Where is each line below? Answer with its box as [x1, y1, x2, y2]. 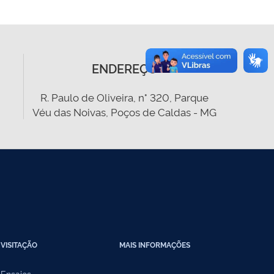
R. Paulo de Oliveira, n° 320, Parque [40, 90, 209, 104]
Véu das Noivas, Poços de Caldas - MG [32, 105, 217, 119]
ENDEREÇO [92, 59, 158, 76]
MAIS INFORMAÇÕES [119, 240, 190, 250]
